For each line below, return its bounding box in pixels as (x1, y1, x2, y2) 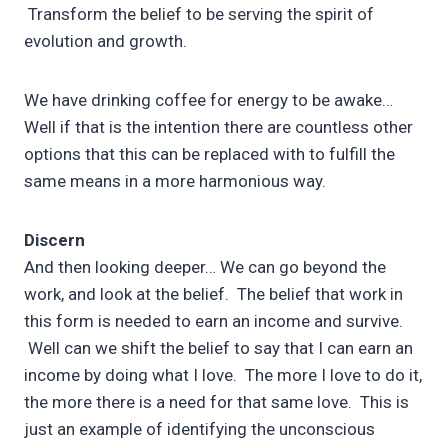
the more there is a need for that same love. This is (24, 392, 409, 413)
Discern (24, 230, 85, 251)
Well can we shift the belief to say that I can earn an (24, 338, 413, 359)
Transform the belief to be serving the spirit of (24, 4, 374, 25)
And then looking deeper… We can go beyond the (24, 257, 386, 278)
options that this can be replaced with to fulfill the (24, 144, 395, 165)
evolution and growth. (24, 31, 187, 52)
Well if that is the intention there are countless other (24, 117, 413, 138)
